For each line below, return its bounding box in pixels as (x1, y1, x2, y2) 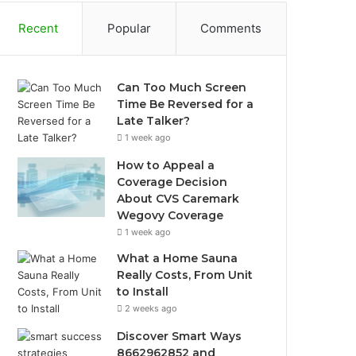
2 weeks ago (125, 303, 178, 314)
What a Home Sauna (117, 251, 238, 265)
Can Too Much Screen (117, 80, 247, 95)
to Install (117, 284, 169, 299)
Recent (17, 21, 58, 36)
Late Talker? (117, 114, 191, 128)
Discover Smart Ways (117, 329, 242, 343)
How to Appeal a (117, 158, 215, 172)
